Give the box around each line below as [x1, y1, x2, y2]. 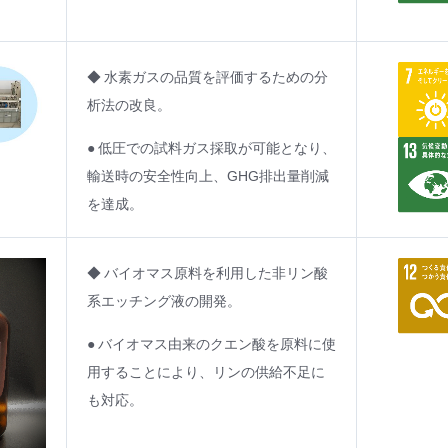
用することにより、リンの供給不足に [87, 361, 325, 381]
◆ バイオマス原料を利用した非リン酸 [87, 262, 328, 282]
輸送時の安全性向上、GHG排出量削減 [87, 165, 329, 185]
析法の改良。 [87, 94, 171, 114]
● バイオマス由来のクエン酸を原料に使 [87, 333, 336, 353]
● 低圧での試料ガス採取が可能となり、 [87, 137, 336, 157]
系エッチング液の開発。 [87, 290, 241, 310]
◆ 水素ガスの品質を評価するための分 [87, 66, 328, 86]
